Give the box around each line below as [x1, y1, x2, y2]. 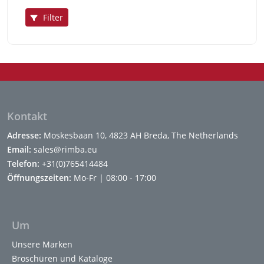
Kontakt [7, 108, 47, 123]
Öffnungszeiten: [7, 171, 71, 183]
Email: [7, 143, 31, 155]
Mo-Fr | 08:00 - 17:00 [71, 171, 156, 183]
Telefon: [7, 157, 39, 169]
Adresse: [7, 129, 41, 141]
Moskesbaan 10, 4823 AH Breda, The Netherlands [41, 129, 238, 141]
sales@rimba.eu [31, 143, 97, 155]
